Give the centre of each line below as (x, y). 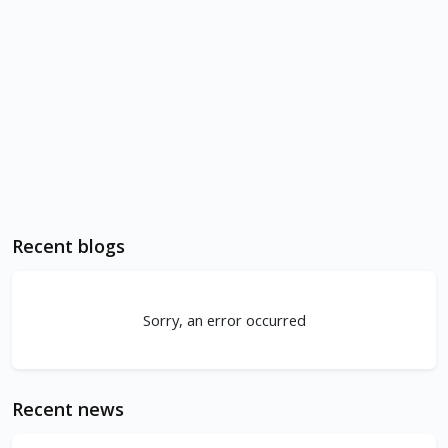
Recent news (68, 409)
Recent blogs (68, 246)
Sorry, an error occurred (224, 320)
